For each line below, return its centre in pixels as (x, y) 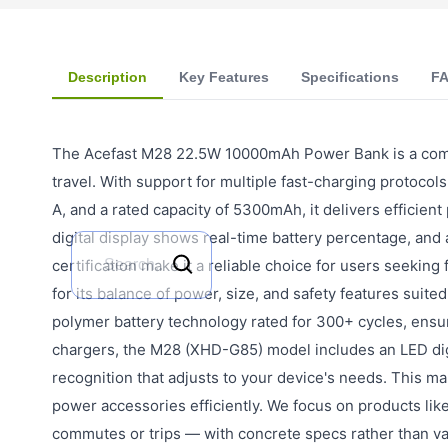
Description (107, 76)
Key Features (224, 76)
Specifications (350, 76)
